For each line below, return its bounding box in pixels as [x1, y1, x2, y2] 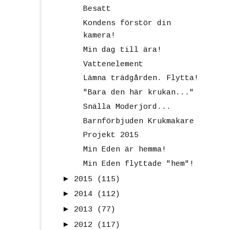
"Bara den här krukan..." [83, 88, 194, 98]
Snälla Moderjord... [83, 102, 171, 111]
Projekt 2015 [83, 131, 139, 140]
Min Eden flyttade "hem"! [83, 159, 194, 168]
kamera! [83, 31, 116, 41]
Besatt [83, 5, 111, 14]
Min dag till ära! [83, 45, 162, 54]
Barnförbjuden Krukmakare [83, 117, 194, 126]
